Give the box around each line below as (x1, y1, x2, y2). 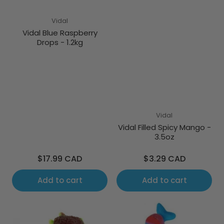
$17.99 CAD (37, 153, 82, 164)
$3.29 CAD (143, 153, 185, 164)
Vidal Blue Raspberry (22, 27, 97, 40)
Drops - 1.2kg (36, 37, 83, 49)
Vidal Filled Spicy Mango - (117, 122, 211, 134)
